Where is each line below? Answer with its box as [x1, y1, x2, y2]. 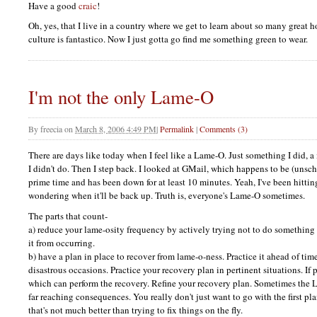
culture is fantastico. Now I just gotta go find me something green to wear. [28, 33, 308, 46]
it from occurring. [28, 236, 95, 250]
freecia [40, 123, 62, 135]
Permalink [160, 123, 194, 135]
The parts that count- [28, 209, 108, 223]
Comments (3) [200, 123, 248, 135]
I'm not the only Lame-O [28, 84, 214, 110]
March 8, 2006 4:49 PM [75, 123, 156, 135]
